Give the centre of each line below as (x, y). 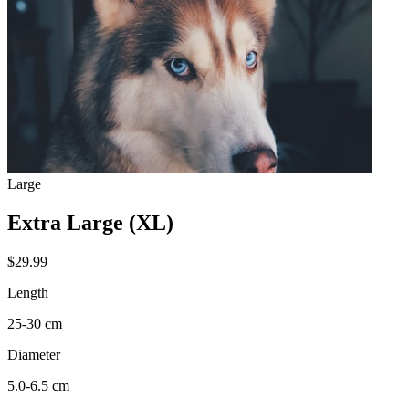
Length (28, 292)
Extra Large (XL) (90, 222)
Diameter (34, 354)
